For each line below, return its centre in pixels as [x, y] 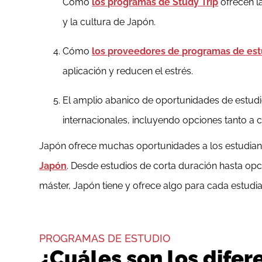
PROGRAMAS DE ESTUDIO [105, 239]
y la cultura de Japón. [109, 22]
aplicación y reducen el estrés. [128, 71]
